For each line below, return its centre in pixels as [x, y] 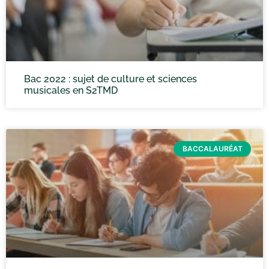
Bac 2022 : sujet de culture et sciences [110, 79]
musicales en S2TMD [71, 90]
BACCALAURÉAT [212, 149]
